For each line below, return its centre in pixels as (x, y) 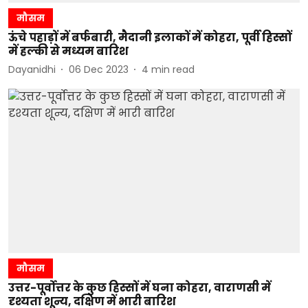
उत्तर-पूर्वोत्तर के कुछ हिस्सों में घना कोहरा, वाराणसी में (140, 287)
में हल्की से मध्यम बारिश (68, 51)
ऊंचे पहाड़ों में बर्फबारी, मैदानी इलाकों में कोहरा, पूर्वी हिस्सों (150, 37)
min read (173, 69)
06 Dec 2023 (99, 69)
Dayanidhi (32, 69)
